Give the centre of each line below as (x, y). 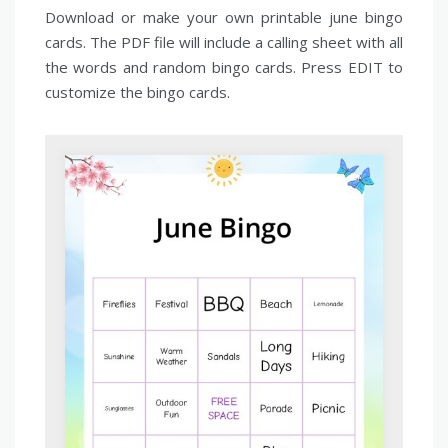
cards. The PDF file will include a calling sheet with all (224, 42)
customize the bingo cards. (137, 92)
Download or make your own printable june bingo (224, 17)
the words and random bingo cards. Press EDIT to (224, 67)
